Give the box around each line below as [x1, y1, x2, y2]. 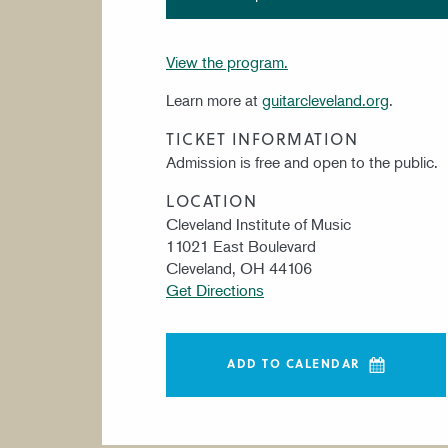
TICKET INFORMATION [166, 127, 358, 150]
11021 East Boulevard [166, 236, 316, 256]
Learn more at [166, 90, 262, 110]
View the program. [166, 52, 288, 72]
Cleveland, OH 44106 [166, 258, 312, 278]
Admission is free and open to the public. [166, 152, 438, 172]
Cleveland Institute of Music [166, 214, 351, 234]
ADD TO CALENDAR [227, 353, 361, 372]
